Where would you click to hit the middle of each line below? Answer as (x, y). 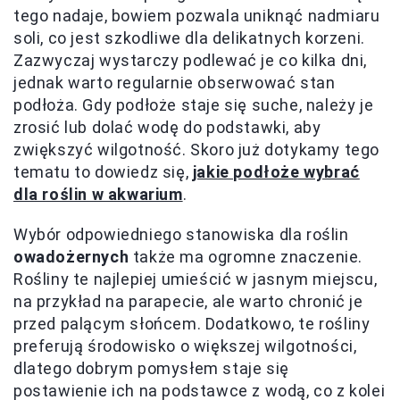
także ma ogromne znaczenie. (246, 256)
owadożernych (71, 256)
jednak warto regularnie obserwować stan (175, 82)
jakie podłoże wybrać (276, 171)
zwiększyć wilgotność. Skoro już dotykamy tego (197, 149)
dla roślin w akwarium (98, 194)
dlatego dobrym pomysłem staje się (151, 368)
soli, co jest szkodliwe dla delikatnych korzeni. (189, 37)
